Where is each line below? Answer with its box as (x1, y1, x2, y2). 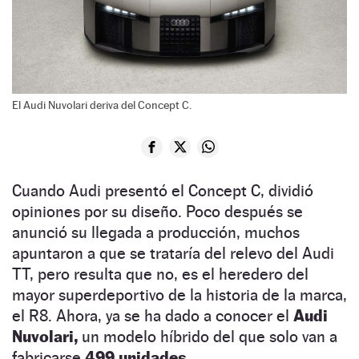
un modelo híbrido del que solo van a (78, 326, 337, 346)
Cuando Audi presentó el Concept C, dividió (12, 180, 313, 200)
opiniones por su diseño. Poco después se (12, 201, 303, 221)
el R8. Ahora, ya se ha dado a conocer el (12, 305, 293, 325)
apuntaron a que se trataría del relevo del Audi (12, 243, 334, 263)
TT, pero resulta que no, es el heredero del (12, 264, 309, 284)
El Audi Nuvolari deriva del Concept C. (12, 98, 192, 111)
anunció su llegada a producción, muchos (12, 222, 300, 242)
